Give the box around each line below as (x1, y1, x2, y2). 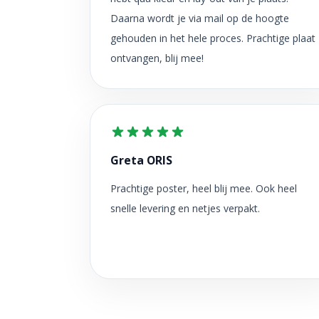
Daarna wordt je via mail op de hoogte (110, 11, 289, 25)
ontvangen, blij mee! (110, 51, 204, 65)
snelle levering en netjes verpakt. (110, 202, 260, 215)
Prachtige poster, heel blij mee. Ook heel (110, 182, 297, 195)
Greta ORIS (110, 152, 172, 168)
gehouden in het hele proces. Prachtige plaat (110, 31, 315, 45)
